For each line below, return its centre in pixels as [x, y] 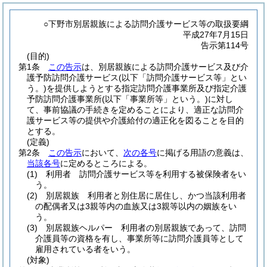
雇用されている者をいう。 [85, 249]
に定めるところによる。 [106, 163]
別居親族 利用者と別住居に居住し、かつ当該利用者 [146, 195]
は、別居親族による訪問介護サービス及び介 [165, 67]
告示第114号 [225, 45]
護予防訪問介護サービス [73, 77]
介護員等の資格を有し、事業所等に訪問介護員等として [139, 238]
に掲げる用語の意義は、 [203, 153]
